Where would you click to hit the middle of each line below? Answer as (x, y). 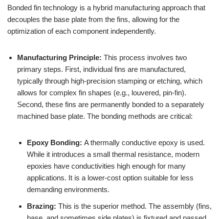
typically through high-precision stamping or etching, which (110, 81)
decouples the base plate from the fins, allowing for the (93, 19)
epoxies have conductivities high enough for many (106, 166)
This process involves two (144, 57)
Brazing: (42, 206)
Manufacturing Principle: (59, 57)
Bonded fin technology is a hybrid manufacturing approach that (106, 7)
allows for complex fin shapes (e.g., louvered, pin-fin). (102, 92)
